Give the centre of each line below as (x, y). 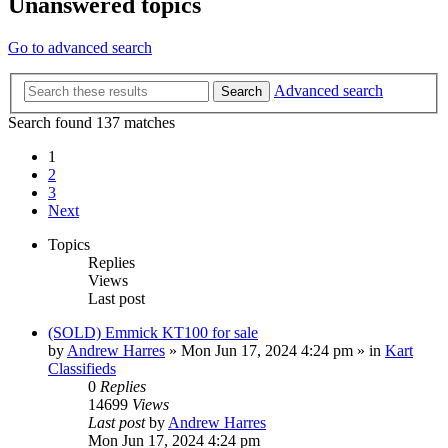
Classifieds (82, 368)
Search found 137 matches (91, 122)
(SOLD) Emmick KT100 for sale (153, 332)
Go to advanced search (80, 48)
